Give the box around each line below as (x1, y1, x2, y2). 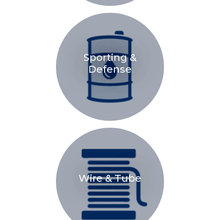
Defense (88, 63, 132, 75)
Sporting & (83, 51, 137, 63)
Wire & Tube (79, 172, 141, 184)
